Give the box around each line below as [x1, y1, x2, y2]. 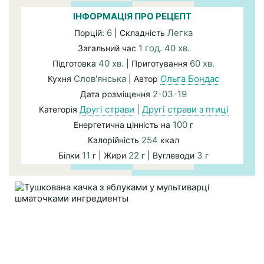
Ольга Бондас [160, 72, 219, 84]
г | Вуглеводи [139, 150, 197, 160]
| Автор [126, 73, 160, 84]
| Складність [112, 27, 167, 38]
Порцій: [74, 27, 107, 38]
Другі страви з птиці [141, 103, 229, 115]
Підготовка [52, 58, 98, 68]
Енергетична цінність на [74, 119, 173, 130]
